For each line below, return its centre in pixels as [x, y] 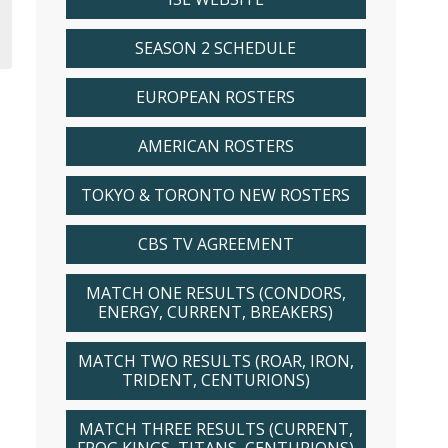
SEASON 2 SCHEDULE [215, 48]
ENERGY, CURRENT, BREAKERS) [215, 312]
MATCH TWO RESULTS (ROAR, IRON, [215, 361]
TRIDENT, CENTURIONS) [215, 380]
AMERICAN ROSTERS [215, 146]
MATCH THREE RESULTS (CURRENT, [215, 429]
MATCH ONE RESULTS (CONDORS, [215, 293]
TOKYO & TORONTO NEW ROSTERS [215, 195]
